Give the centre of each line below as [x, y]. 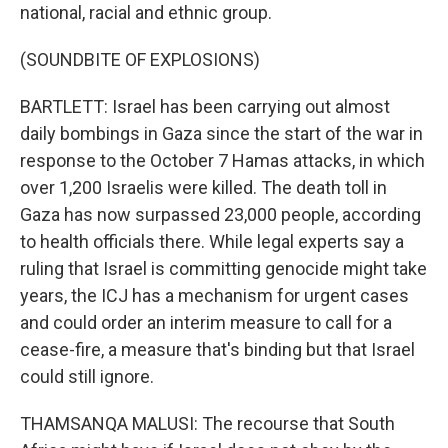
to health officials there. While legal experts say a [212, 241]
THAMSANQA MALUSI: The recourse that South [207, 423]
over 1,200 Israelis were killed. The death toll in [203, 187]
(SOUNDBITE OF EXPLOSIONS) [140, 59]
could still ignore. [87, 376]
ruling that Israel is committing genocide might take [223, 268]
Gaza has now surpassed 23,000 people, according [220, 214]
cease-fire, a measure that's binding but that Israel [217, 349]
